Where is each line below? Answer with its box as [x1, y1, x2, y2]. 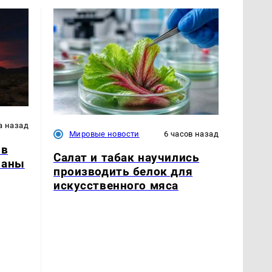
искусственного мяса [53, 178, 178, 193]
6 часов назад [164, 129, 219, 138]
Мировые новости [69, 129, 140, 138]
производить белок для [53, 165, 193, 179]
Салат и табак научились [53, 151, 200, 165]
